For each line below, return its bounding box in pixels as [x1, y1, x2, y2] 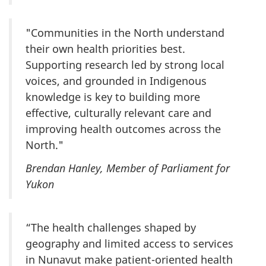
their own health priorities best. [26, 42, 185, 56]
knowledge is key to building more [26, 90, 200, 104]
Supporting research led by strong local [26, 58, 224, 72]
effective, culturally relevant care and [26, 106, 211, 121]
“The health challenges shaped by [26, 220, 196, 235]
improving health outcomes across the [26, 122, 221, 137]
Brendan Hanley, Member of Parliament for [26, 160, 230, 175]
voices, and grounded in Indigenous [26, 74, 207, 88]
